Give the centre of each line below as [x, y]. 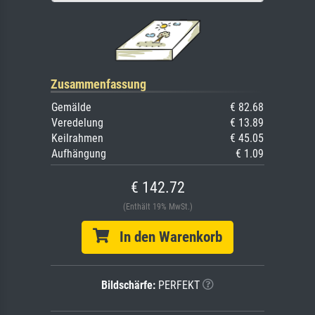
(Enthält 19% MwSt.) [157, 206]
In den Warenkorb [166, 237]
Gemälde [71, 107]
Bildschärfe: [128, 285]
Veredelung [77, 122]
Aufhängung [79, 153]
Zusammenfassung [98, 84]
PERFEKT [178, 285]
